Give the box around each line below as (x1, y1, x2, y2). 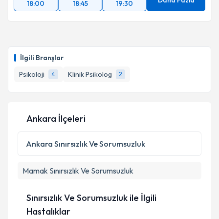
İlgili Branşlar (20, 53, 64, 62)
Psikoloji (19, 70, 44, 79)
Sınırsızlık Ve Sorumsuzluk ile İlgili (26, 192, 156, 203)
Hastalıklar (26, 206, 70, 217)
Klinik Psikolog (68, 70, 112, 79)
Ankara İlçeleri (26, 113, 86, 124)
